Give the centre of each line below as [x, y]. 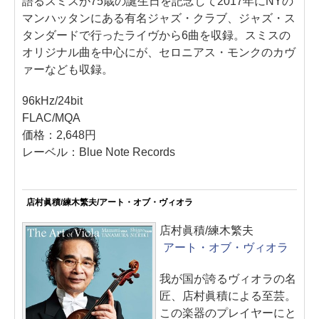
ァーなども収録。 [68, 69]
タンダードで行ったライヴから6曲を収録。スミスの [156, 35]
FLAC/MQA [51, 118]
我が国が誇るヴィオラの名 [228, 279]
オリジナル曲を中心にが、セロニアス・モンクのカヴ [159, 52]
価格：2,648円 [59, 135]
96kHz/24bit [52, 101]
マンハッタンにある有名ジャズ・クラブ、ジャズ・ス [159, 18]
